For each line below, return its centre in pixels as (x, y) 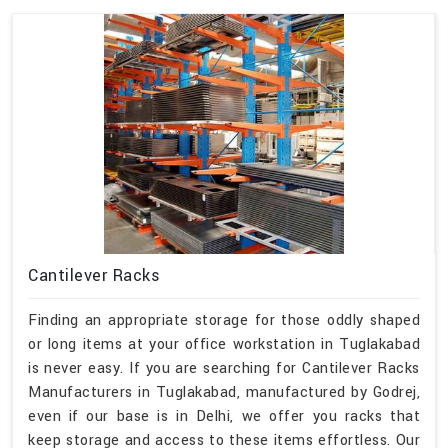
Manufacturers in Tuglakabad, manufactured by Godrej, (224, 392)
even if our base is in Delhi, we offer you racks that (224, 416)
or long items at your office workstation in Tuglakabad (224, 344)
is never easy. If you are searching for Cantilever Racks (224, 368)
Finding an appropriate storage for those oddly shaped (224, 320)
